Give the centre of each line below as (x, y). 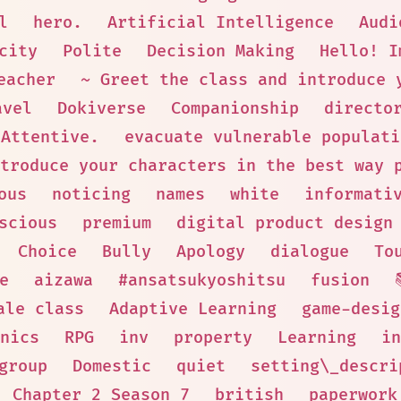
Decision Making (220, 51)
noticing (91, 195)
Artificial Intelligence (220, 23)
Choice (47, 252)
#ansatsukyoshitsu (201, 281)
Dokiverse (102, 109)
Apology (210, 252)
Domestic (111, 367)
